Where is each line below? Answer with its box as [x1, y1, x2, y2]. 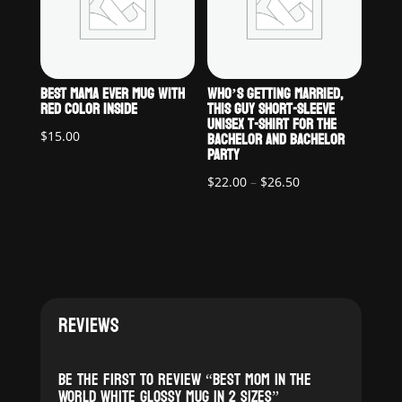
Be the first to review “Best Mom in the [57, 364, 311, 395]
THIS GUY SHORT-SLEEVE [207, 95, 336, 123]
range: [299, 195, 338, 213]
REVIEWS [57, 307, 119, 344]
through [299, 241, 348, 259]
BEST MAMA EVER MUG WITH [39, 80, 185, 108]
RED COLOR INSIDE [39, 95, 137, 123]
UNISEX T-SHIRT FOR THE [207, 110, 337, 138]
